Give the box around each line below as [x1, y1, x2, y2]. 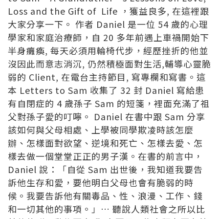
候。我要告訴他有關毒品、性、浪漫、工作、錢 [8, 189, 203, 202]
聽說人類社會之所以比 [112, 202, 205, 216]
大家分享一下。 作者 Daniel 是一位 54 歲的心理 [8, 18, 208, 31]
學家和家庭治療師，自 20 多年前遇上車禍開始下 [8, 31, 209, 44]
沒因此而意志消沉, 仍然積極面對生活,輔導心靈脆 [8, 57, 211, 70]
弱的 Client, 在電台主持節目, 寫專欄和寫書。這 [8, 70, 206, 84]
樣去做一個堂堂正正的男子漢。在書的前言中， [8, 150, 203, 163]
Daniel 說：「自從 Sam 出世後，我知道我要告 [8, 163, 203, 176]
